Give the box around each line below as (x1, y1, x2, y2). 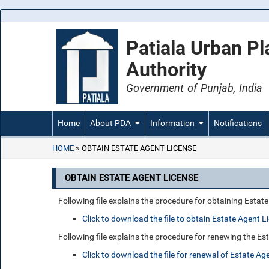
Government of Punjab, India (126, 82, 263, 94)
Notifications (214, 118, 262, 128)
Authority (126, 58, 207, 81)
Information (150, 118, 195, 128)
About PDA (90, 118, 131, 128)
